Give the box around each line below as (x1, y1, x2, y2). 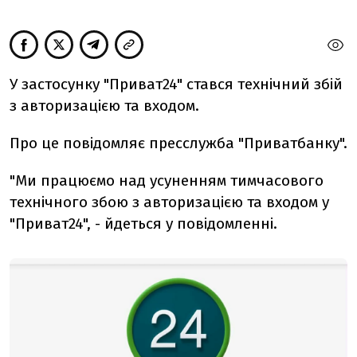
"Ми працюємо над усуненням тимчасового (10, 171, 324, 190)
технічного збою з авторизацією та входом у (10, 193, 329, 212)
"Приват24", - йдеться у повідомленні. (10, 214, 277, 233)
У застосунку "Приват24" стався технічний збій (10, 75, 343, 94)
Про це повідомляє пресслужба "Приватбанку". (10, 134, 347, 153)
